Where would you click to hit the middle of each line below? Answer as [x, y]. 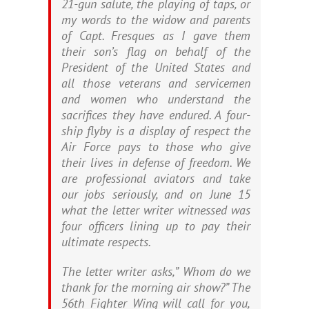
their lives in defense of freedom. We [156, 162]
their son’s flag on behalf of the [156, 51]
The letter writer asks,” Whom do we [156, 271]
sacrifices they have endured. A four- [156, 115]
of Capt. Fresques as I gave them [156, 36]
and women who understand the [156, 99]
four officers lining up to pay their [156, 226]
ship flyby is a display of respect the [156, 131]
